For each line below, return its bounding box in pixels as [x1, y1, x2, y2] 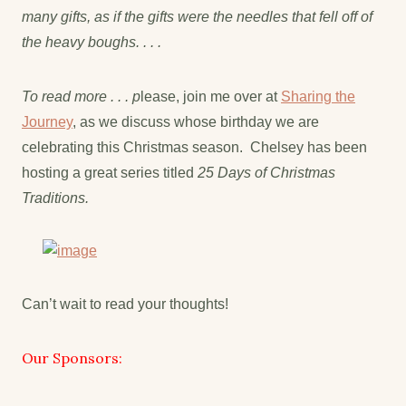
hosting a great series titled [22, 164, 198, 180]
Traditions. [22, 189, 89, 206]
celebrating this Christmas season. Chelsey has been [22, 139, 367, 155]
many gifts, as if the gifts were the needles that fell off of [22, 8, 372, 24]
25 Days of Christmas [198, 164, 335, 180]
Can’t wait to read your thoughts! [22, 295, 228, 312]
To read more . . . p [22, 88, 140, 104]
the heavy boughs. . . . [22, 34, 161, 50]
